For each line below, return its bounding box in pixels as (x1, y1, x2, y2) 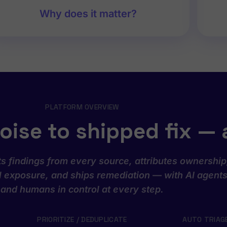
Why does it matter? (40, 8, 137, 20)
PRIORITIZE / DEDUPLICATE (37, 215, 127, 224)
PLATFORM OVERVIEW (45, 102, 119, 112)
